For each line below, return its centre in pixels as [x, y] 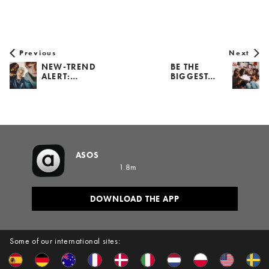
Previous [38, 53]
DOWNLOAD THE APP [134, 199]
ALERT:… [60, 77]
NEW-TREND [69, 67]
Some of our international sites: [65, 241]
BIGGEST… [194, 77]
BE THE [185, 67]
